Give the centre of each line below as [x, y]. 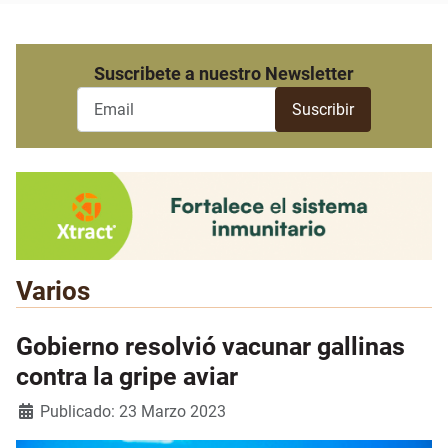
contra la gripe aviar [127, 377]
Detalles [44, 411]
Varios [53, 291]
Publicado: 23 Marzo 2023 [133, 412]
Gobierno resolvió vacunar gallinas [210, 347]
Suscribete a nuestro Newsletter [224, 74]
